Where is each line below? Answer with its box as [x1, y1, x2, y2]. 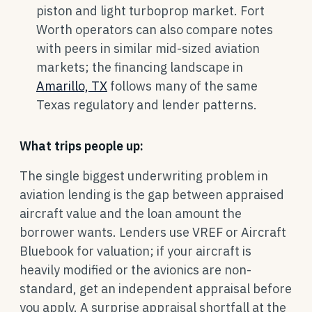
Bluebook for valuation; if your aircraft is [19, 243, 251, 259]
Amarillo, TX [36, 78, 107, 94]
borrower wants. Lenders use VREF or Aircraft [19, 224, 286, 240]
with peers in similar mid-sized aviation [36, 40, 260, 56]
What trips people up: [19, 138, 143, 154]
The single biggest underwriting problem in [19, 168, 268, 184]
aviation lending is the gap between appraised [19, 187, 284, 203]
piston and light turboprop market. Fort [36, 3, 265, 19]
